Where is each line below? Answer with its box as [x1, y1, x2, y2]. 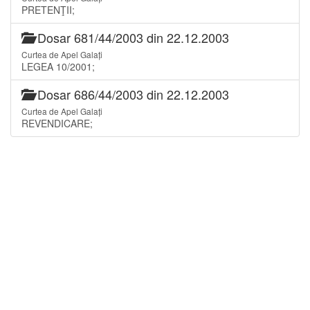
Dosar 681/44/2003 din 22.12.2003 [34, 28, 229, 46]
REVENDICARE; [21, 116, 93, 130]
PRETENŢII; [21, 2, 75, 17]
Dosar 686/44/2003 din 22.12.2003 [34, 84, 229, 103]
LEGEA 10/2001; [21, 59, 95, 73]
